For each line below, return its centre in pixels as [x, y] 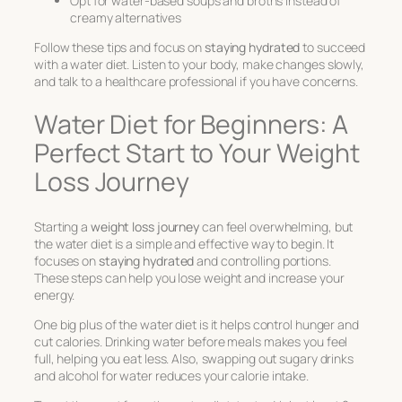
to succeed [333, 47]
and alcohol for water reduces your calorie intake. [171, 376]
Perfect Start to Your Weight [197, 153]
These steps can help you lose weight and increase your [189, 278]
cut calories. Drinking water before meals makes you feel [191, 342]
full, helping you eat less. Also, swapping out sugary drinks [194, 359]
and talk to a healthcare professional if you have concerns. [197, 81]
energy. [55, 295]
